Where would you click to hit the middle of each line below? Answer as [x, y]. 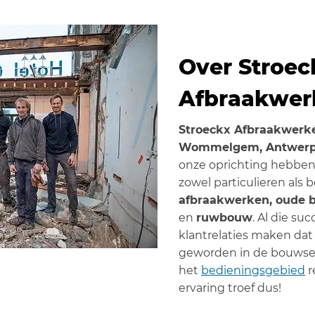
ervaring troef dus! [230, 288]
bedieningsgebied [253, 270]
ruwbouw [224, 218]
